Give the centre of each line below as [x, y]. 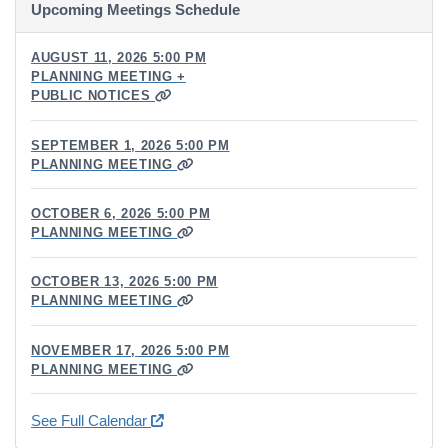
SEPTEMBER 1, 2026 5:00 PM [130, 145]
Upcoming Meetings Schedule [135, 10]
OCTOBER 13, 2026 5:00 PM [124, 282]
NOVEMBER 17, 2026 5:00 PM [130, 350]
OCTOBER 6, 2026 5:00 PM [121, 214]
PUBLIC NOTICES [93, 96]
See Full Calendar [91, 420]
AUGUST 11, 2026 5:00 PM [119, 58]
